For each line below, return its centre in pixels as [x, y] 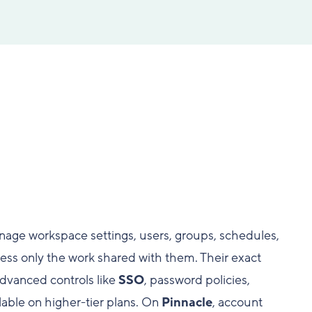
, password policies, [197, 280]
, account [237, 302]
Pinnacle [187, 302]
